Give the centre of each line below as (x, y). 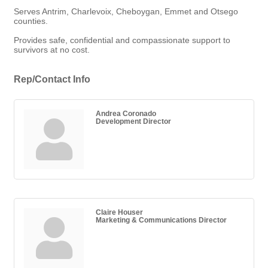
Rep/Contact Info (52, 79)
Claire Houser (119, 212)
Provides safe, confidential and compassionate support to (122, 40)
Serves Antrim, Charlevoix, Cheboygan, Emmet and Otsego (126, 12)
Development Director (133, 121)
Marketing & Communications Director (161, 220)
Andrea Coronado (126, 114)
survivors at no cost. (52, 50)
